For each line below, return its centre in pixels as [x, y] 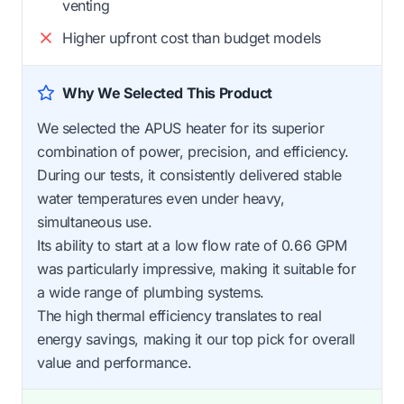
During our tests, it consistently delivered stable [190, 174]
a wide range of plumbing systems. [151, 292]
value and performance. [115, 362]
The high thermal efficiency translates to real [179, 315]
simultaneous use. [95, 221]
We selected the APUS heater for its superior [181, 128]
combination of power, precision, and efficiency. [193, 151]
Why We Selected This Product [167, 92]
